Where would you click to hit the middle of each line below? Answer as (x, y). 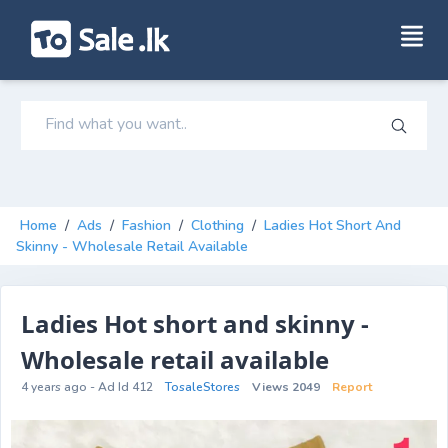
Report (352, 387)
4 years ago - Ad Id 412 (87, 387)
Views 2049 (286, 387)
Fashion (146, 226)
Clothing (217, 226)
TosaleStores (202, 387)
